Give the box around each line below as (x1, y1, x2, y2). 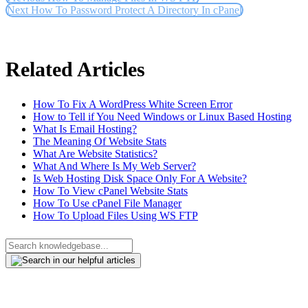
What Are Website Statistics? (33, 148, 157, 160)
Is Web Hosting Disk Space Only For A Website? (33, 173, 247, 185)
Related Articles (5, 58, 145, 81)
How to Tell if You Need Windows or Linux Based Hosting (33, 111, 291, 123)
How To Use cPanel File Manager (33, 197, 181, 210)
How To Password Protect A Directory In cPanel (31, 4, 242, 16)
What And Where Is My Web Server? (33, 160, 196, 173)
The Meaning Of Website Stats (33, 135, 166, 148)
